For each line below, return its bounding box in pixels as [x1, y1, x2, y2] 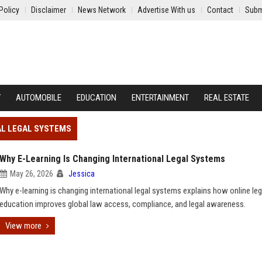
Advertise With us [137, 5, 195, 15]
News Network [78, 5, 126, 15]
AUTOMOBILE [16, 92, 61, 103]
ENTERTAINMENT [132, 92, 189, 103]
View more [5, 220, 42, 231]
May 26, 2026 [10, 169, 53, 178]
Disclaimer [31, 5, 66, 15]
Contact [207, 5, 233, 15]
